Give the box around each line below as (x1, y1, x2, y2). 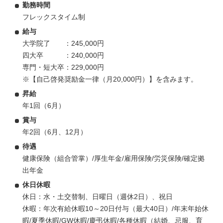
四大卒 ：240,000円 (22, 51, 104, 59)
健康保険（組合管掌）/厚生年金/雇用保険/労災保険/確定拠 (22, 154, 205, 162)
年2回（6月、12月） (22, 127, 87, 136)
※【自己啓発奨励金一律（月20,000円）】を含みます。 (22, 75, 198, 83)
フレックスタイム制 (22, 12, 85, 21)
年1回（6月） (22, 101, 65, 110)
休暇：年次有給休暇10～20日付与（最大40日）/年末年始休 (22, 204, 209, 213)
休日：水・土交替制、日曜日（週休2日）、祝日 (22, 192, 173, 201)
